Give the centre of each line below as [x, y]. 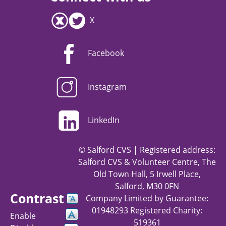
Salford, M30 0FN [147, 186]
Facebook [106, 53]
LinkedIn [104, 120]
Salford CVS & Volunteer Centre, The [147, 162]
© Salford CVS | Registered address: [147, 150]
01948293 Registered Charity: [147, 210]
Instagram [107, 87]
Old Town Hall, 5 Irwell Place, [147, 174]
